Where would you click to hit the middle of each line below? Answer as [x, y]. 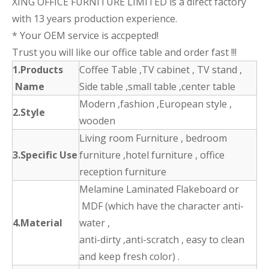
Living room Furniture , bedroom [153, 138]
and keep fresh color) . [129, 256]
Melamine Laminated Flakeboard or [159, 189]
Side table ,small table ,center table [157, 86]
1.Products [38, 69]
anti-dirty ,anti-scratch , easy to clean [162, 239]
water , [95, 222]
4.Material [38, 222]
